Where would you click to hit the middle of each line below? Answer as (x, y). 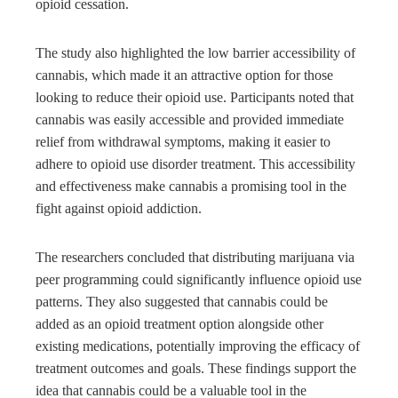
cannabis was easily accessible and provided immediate (190, 120)
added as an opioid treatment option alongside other (179, 324)
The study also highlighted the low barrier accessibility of (195, 53)
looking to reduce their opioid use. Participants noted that (195, 98)
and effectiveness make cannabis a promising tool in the (191, 187)
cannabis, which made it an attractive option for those (184, 76)
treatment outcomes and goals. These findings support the (196, 369)
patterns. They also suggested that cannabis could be (182, 302)
